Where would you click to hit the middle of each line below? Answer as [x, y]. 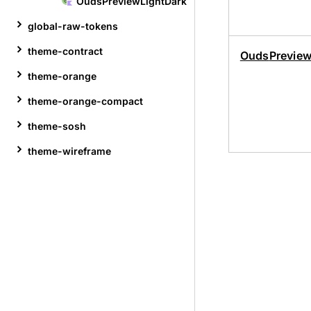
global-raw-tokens [73, 26]
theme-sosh [57, 126]
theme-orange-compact [85, 101]
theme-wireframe [69, 151]
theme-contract [65, 51]
